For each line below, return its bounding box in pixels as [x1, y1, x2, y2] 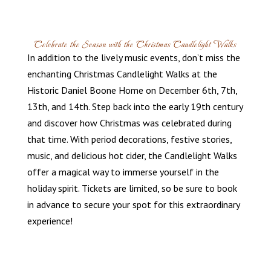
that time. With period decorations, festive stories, [27, 133, 232, 146]
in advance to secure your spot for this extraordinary [27, 198, 240, 211]
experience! [27, 215, 73, 227]
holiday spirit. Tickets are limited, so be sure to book [27, 182, 237, 195]
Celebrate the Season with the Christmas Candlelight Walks [34, 38, 237, 51]
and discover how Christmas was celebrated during [27, 117, 232, 129]
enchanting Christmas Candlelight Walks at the [27, 68, 217, 80]
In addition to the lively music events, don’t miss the [27, 51, 240, 64]
